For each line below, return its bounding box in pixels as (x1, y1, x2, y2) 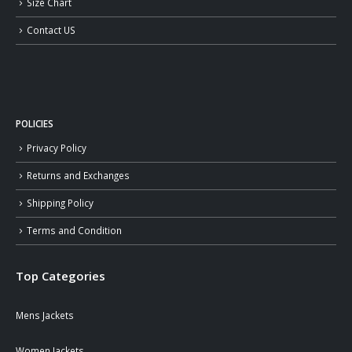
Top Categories (16, 268, 105, 284)
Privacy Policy (27, 141, 86, 155)
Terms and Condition (27, 223, 122, 236)
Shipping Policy (27, 196, 93, 209)
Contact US (27, 23, 75, 36)
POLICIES (16, 117, 53, 130)
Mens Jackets (16, 309, 74, 322)
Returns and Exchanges (27, 168, 130, 181)
